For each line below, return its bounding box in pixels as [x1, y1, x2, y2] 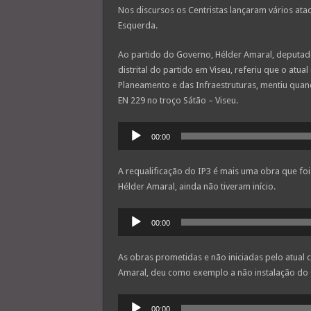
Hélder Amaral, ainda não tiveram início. [117, 181, 276, 192]
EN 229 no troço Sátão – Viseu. [117, 95, 238, 106]
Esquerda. [117, 20, 158, 31]
